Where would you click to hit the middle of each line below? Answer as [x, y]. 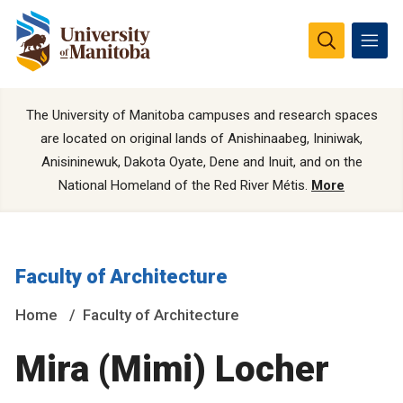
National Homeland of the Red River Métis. [185, 186]
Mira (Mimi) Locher [172, 370]
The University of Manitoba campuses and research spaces [201, 116]
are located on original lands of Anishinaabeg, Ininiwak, [201, 139]
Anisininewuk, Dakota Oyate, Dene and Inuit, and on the [201, 162]
